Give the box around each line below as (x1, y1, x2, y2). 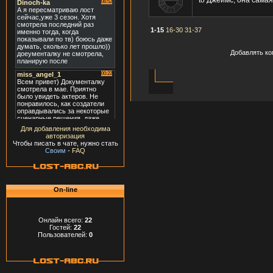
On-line (53, 186, 77, 193)
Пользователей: (38, 230, 89, 238)
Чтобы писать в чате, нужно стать (12, 140, 118, 147)
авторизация (46, 132, 85, 140)
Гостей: (49, 223, 74, 231)
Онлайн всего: (38, 216, 85, 224)
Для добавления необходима (20, 125, 110, 133)
